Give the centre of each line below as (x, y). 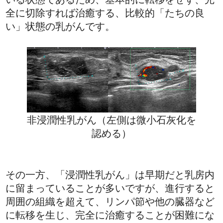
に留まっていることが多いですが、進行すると (110, 188)
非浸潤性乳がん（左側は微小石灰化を (111, 120)
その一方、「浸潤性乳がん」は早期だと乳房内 (110, 174)
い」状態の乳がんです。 (60, 27)
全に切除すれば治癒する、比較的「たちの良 (105, 13)
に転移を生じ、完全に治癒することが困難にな (110, 215)
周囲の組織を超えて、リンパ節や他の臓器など (110, 201)
